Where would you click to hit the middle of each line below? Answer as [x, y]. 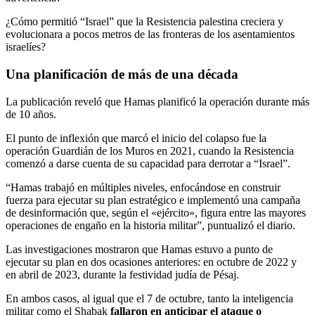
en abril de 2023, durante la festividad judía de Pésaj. [122, 274]
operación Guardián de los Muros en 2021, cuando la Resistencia [150, 150]
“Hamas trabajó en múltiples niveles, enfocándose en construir [143, 187]
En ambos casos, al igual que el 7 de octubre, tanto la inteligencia [149, 298]
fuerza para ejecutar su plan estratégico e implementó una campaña [153, 200]
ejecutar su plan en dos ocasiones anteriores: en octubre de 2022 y [151, 262]
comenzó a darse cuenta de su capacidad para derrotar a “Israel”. [148, 163]
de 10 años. [31, 114]
